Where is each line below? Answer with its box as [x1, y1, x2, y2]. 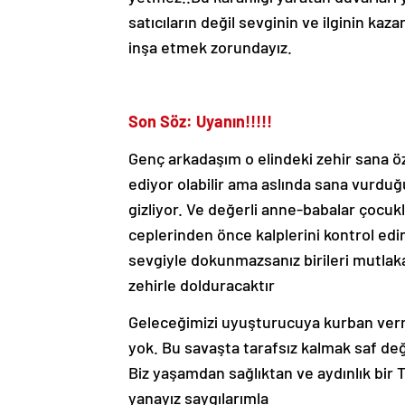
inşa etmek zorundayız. [128, 37, 292, 57]
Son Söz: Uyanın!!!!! [128, 111, 272, 131]
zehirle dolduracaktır [128, 275, 275, 295]
